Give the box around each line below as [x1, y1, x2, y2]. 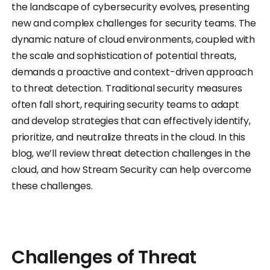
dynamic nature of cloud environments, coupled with [11, 33, 255, 47]
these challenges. [11, 179, 93, 193]
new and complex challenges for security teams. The [11, 16, 256, 31]
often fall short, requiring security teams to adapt [11, 98, 239, 112]
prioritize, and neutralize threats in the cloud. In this [11, 130, 245, 145]
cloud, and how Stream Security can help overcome [11, 163, 251, 177]
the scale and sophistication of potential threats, [11, 49, 236, 63]
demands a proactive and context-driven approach [11, 65, 253, 80]
